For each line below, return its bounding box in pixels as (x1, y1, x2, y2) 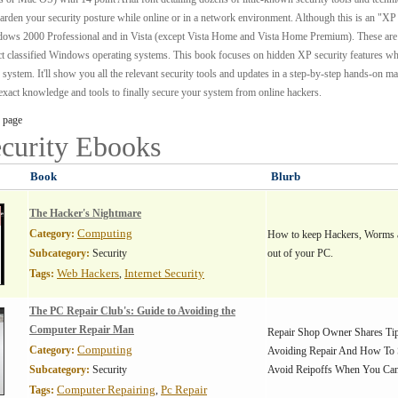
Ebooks (76, 131, 161, 163)
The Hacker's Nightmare (29, 207, 141, 219)
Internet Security (124, 267, 204, 280)
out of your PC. (267, 247, 333, 259)
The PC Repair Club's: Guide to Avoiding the (29, 305, 235, 317)
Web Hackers (57, 267, 119, 280)
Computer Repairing (57, 383, 155, 396)
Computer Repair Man (29, 323, 134, 336)
